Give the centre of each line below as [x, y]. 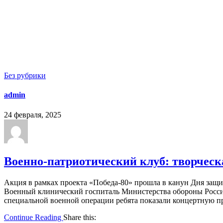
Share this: [80, 218]
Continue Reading [34, 218]
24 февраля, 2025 [33, 114]
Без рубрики [25, 75]
